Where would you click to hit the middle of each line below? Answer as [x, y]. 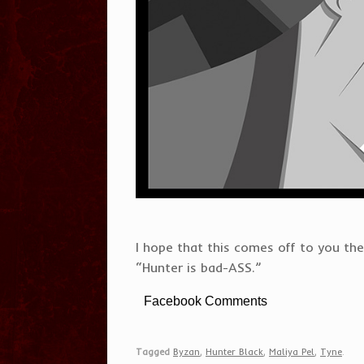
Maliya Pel [292, 351]
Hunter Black [234, 351]
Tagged [153, 351]
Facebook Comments [206, 301]
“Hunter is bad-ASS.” [199, 268]
